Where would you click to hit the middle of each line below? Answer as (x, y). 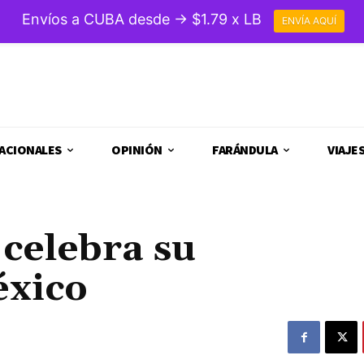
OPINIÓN (137, 150)
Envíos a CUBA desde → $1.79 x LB (142, 19)
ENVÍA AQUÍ (309, 21)
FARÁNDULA (245, 150)
